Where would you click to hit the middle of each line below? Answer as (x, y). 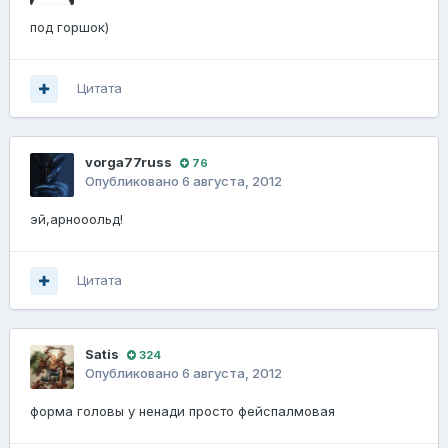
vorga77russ (128, 162)
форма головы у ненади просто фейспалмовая (182, 411)
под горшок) (69, 27)
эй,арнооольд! (76, 219)
